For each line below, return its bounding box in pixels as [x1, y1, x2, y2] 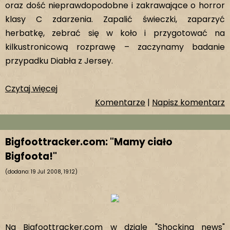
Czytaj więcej [5, 83, 57, 94]
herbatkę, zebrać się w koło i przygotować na [5, 27, 225, 39]
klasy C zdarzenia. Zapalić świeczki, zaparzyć [5, 13, 225, 25]
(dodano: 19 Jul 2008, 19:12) [5, 168, 78, 176]
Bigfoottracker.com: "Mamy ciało [5, 135, 172, 149]
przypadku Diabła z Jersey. [5, 55, 113, 67]
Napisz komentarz [152, 97, 225, 108]
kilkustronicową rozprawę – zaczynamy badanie [5, 41, 225, 53]
